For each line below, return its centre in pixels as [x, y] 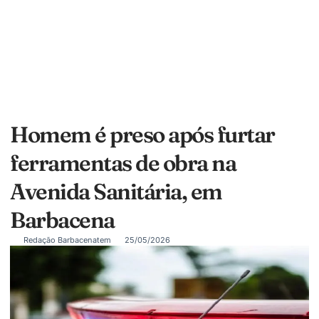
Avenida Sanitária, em [116, 191]
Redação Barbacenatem [67, 240]
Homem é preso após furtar [142, 134]
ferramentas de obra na [123, 163]
